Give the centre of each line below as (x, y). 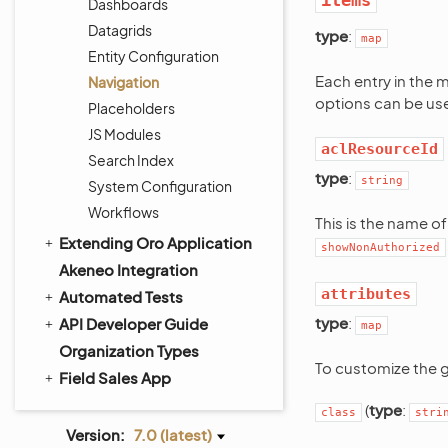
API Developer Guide (133, 323)
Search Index (131, 160)
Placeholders (131, 108)
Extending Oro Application (155, 242)
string (382, 180)
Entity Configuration (153, 56)
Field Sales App (115, 377)
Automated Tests (121, 296)
